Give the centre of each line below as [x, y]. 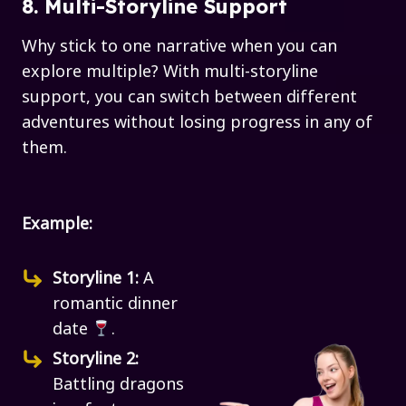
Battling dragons [118, 382]
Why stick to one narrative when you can [179, 44]
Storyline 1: [98, 276]
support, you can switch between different [189, 95]
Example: [57, 222]
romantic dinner [115, 302]
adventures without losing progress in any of [197, 121]
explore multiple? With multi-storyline [170, 70]
